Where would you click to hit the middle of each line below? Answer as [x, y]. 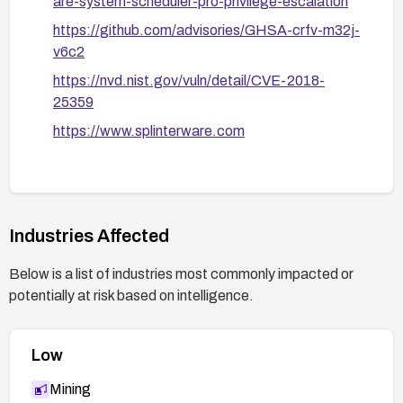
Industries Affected [89, 235]
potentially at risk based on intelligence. [131, 295]
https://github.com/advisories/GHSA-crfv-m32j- [206, 30]
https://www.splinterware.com [149, 130]
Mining [70, 389]
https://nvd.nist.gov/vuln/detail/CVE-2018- [189, 80]
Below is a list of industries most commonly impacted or [181, 273]
